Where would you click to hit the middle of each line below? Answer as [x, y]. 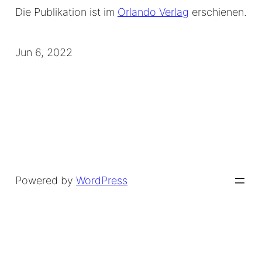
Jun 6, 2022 [44, 53]
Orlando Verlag [153, 12]
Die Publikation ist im [66, 12]
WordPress [101, 181]
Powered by [45, 181]
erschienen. [218, 12]
